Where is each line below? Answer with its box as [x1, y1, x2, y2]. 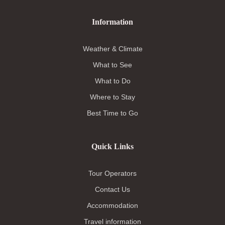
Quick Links [91, 142, 134, 151]
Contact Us [95, 185, 130, 194]
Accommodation [87, 201, 138, 210]
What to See [93, 61, 132, 69]
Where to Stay [90, 93, 135, 101]
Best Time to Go [87, 109, 138, 118]
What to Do [94, 77, 131, 85]
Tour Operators [88, 169, 137, 178]
